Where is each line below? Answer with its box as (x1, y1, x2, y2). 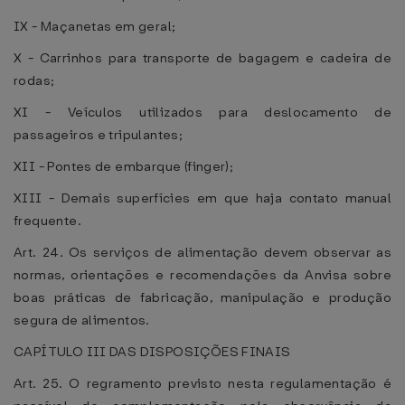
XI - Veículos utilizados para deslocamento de (14, 103, 391, 121)
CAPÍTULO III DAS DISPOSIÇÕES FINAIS (14, 343, 291, 361)
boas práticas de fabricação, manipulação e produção (14, 288, 391, 306)
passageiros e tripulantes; (14, 126, 184, 144)
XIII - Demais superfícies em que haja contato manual (14, 189, 391, 207)
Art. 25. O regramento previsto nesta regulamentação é (14, 374, 391, 392)
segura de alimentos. (14, 311, 150, 329)
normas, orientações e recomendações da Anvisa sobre (14, 266, 391, 284)
